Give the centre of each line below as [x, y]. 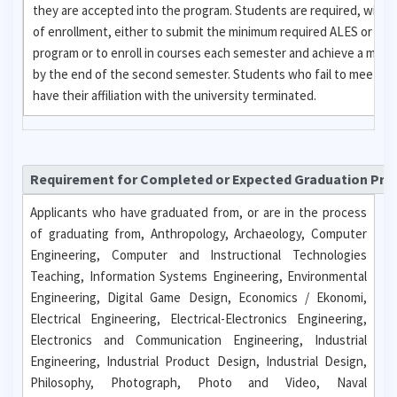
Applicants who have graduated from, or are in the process [198, 212]
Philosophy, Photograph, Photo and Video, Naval [198, 382]
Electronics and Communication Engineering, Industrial [198, 340]
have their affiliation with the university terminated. [175, 95]
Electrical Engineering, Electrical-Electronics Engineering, [198, 319]
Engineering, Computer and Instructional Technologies [198, 255]
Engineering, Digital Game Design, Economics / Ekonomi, [198, 297]
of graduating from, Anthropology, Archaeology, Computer [198, 234]
